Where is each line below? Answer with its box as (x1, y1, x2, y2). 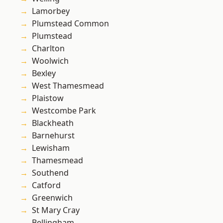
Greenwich (32, 192, 73, 204)
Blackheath (32, 117, 74, 129)
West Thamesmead (32, 80, 104, 92)
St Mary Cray (32, 205, 80, 216)
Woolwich (32, 55, 69, 67)
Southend (32, 167, 69, 179)
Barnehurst (32, 130, 75, 141)
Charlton (32, 43, 65, 54)
